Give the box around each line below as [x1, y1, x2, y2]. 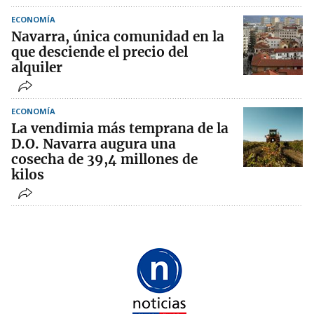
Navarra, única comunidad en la [11, 27, 224, 45]
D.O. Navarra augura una [11, 135, 176, 152]
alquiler [11, 58, 62, 76]
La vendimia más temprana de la [11, 119, 228, 137]
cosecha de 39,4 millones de [11, 150, 198, 168]
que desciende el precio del [11, 43, 188, 60]
